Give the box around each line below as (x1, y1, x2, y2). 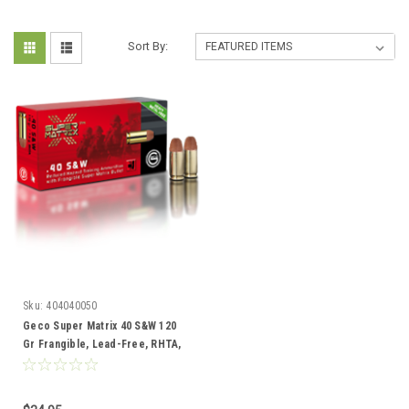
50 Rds (23, 355, 57, 369)
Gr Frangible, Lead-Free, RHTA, (23, 337, 182, 351)
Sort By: (128, 38, 169, 53)
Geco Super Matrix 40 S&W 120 (23, 319, 176, 332)
